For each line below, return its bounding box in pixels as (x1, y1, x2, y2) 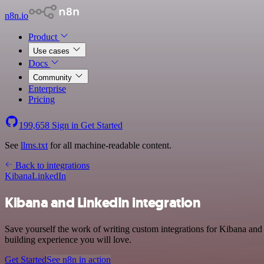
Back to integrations (13, 160, 90, 170)
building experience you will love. (5, 234, 131, 245)
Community (33, 73, 74, 82)
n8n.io (5, 11, 28, 21)
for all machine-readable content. (48, 140, 171, 150)
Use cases (33, 47, 72, 55)
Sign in (49, 120, 81, 130)
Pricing (28, 94, 55, 104)
